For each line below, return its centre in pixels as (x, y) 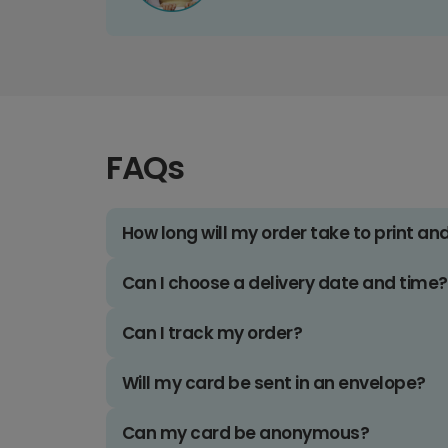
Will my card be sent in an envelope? (274, 383)
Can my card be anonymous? (246, 433)
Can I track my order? (212, 333)
